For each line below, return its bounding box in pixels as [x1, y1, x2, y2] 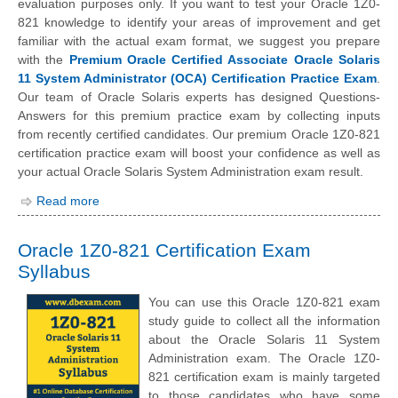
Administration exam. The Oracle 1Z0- [148, 350, 380, 365]
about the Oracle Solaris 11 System [148, 331, 380, 346]
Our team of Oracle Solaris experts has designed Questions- [18, 90, 380, 105]
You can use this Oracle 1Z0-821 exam [148, 294, 380, 309]
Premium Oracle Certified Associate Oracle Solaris [68, 52, 381, 68]
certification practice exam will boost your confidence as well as [18, 146, 380, 161]
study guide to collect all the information [148, 313, 380, 328]
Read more [36, 194, 99, 208]
